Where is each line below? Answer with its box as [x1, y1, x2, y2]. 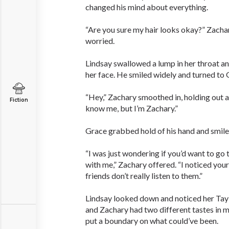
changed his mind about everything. [85, 2, 208, 12]
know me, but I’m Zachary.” [85, 103, 178, 113]
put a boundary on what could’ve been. [85, 216, 218, 225]
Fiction [9, 97, 28, 103]
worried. [85, 36, 114, 45]
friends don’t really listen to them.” [85, 171, 202, 180]
